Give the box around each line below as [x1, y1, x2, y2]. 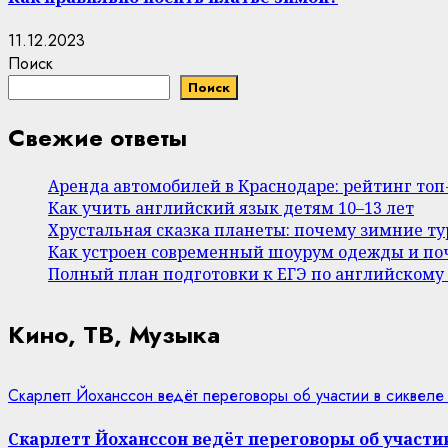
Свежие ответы [8, 119, 187, 155]
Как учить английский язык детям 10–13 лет [48, 196, 414, 219]
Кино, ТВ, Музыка [8, 316, 220, 352]
